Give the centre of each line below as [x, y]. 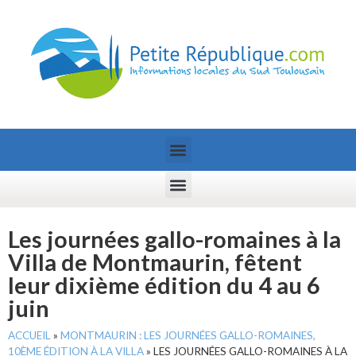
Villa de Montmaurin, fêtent [155, 262]
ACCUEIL [29, 335]
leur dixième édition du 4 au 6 [164, 285]
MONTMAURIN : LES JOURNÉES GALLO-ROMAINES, [188, 335]
